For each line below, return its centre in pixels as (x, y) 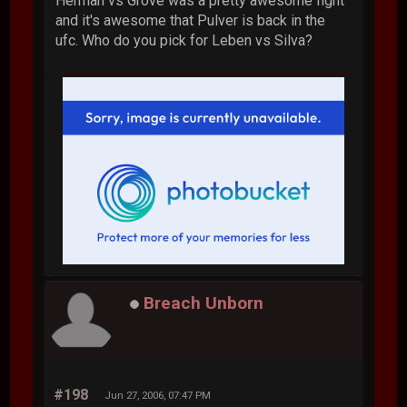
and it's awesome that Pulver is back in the (191, 21)
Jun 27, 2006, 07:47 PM (158, 396)
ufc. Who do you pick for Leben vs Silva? (184, 41)
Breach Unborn (204, 303)
